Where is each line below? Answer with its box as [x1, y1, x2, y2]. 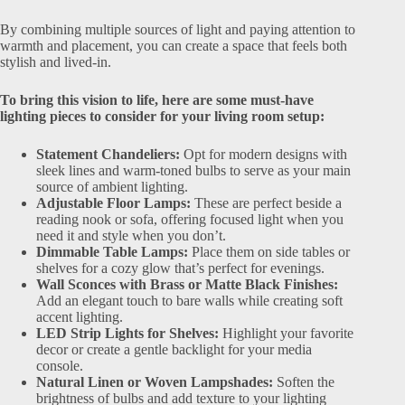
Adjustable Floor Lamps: [36, 195, 191, 211]
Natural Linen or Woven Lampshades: [36, 374, 273, 390]
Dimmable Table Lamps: [36, 244, 188, 259]
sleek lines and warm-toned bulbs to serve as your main [36, 163, 351, 178]
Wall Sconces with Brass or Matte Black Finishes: [36, 277, 338, 292]
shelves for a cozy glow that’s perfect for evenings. [36, 260, 325, 276]
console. [36, 358, 83, 373]
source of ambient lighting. [36, 179, 188, 194]
